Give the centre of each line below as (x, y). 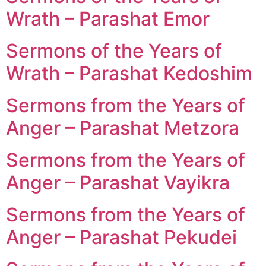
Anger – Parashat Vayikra (118, 182)
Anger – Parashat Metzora (123, 128)
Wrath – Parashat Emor (108, 18)
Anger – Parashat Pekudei (121, 237)
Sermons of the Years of (114, 50)
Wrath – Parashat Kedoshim (129, 73)
